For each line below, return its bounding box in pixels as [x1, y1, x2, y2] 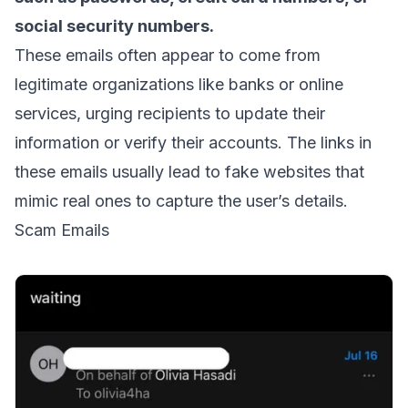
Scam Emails [15, 220, 109, 240]
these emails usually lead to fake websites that [15, 162, 364, 182]
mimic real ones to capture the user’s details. [15, 191, 348, 211]
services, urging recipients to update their [15, 104, 325, 124]
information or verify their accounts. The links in [15, 133, 372, 153]
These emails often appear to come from [15, 46, 321, 66]
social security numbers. [15, 16, 218, 36]
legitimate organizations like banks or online [15, 75, 343, 95]
